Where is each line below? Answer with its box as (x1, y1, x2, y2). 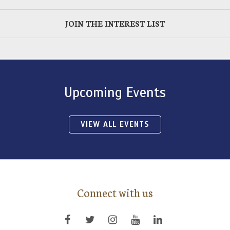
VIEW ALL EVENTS (81, 119, 149, 129)
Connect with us (77, 184, 153, 200)
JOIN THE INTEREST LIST (65, 17, 165, 29)
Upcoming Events (64, 83, 166, 101)
